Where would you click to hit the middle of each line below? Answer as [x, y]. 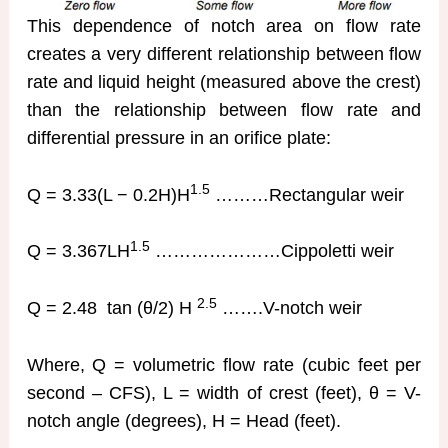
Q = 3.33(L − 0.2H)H [108, 194]
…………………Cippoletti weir [271, 251]
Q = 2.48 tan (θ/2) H [111, 308]
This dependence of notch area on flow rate [224, 25]
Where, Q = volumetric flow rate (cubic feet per [224, 365]
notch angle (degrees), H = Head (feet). [183, 421]
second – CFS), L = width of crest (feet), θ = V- [224, 393]
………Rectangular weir [306, 194]
